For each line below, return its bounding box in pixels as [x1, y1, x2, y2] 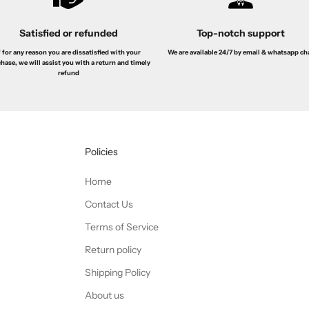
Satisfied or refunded [19, 26, 118, 39]
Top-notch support [196, 27, 285, 40]
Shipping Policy [84, 266, 150, 279]
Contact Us [84, 197, 133, 210]
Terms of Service [84, 220, 159, 233]
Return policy [84, 243, 141, 256]
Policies [84, 145, 118, 158]
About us [84, 288, 124, 301]
